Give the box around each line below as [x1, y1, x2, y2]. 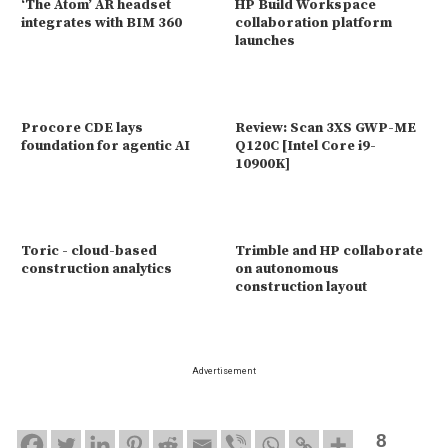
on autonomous [235, 259, 339, 278]
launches [235, 31, 295, 50]
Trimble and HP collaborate [235, 241, 423, 260]
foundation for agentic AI [21, 136, 190, 155]
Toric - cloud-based [21, 241, 157, 260]
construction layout [235, 277, 367, 296]
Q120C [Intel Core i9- [235, 136, 376, 155]
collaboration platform [235, 13, 392, 32]
